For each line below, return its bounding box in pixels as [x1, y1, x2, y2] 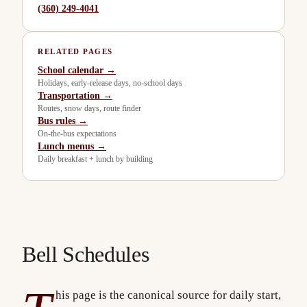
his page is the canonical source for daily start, [56, 288, 282, 302]
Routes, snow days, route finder [38, 103, 141, 113]
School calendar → [38, 65, 116, 75]
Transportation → [38, 90, 112, 101]
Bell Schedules [22, 242, 149, 267]
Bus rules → [38, 116, 88, 126]
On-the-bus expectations [38, 129, 116, 138]
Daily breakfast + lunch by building [38, 154, 153, 164]
